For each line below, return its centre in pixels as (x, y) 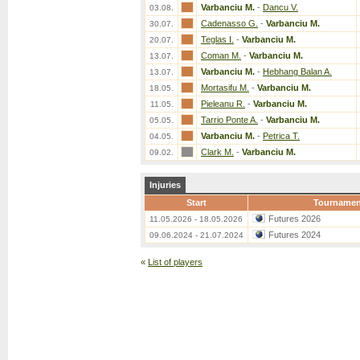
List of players (175, 262)
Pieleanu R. (223, 104)
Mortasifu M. (225, 88)
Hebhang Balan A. (297, 72)
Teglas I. (217, 39)
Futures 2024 (295, 235)
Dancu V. (280, 7)
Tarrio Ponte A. (229, 120)
